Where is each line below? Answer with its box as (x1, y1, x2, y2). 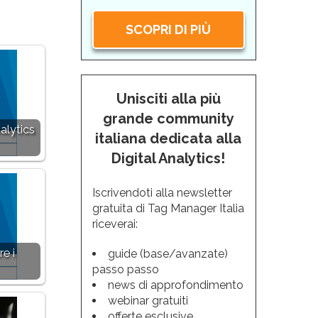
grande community (102, 110, 234, 127)
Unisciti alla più (116, 90, 221, 107)
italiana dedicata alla (95, 130, 242, 147)
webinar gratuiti (107, 294, 188, 307)
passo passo (92, 263, 159, 276)
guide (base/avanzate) (107, 247, 228, 261)
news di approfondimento (107, 278, 243, 292)
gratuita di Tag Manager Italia (92, 202, 244, 215)
